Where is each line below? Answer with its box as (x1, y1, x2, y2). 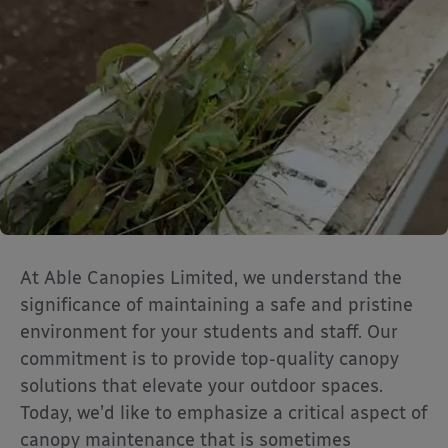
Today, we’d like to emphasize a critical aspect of (20, 402, 428, 425)
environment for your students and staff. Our (20, 321, 398, 344)
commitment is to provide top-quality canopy (20, 348, 399, 371)
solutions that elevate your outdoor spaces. (20, 375, 383, 398)
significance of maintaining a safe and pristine (20, 294, 413, 317)
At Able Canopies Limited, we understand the (20, 267, 402, 290)
